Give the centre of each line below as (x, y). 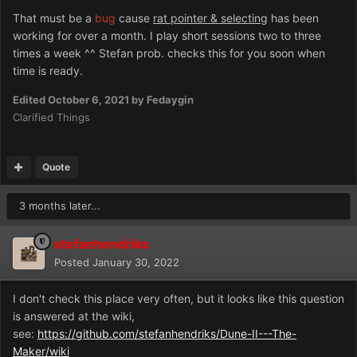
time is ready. (48, 71)
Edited (30, 100)
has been (293, 18)
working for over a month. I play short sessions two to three (167, 35)
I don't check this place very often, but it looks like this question (178, 298)
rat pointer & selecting (210, 18)
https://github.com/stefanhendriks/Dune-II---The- (167, 333)
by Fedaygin (161, 100)
